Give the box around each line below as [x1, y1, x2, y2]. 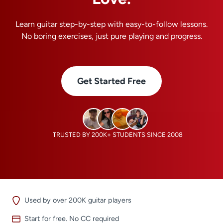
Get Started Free [77, 76, 146, 87]
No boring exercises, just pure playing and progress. [21, 31, 202, 41]
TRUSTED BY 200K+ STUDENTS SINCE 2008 [52, 131, 183, 139]
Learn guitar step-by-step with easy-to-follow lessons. [15, 19, 208, 29]
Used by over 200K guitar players [24, 196, 132, 205]
